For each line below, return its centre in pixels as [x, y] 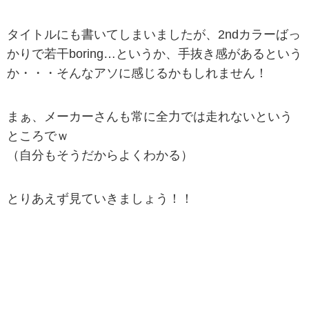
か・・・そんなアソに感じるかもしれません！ [137, 73]
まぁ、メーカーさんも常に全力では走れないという [150, 117]
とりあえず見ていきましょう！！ [100, 199]
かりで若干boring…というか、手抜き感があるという [154, 53]
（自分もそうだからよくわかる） [100, 156]
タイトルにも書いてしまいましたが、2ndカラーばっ [154, 34]
